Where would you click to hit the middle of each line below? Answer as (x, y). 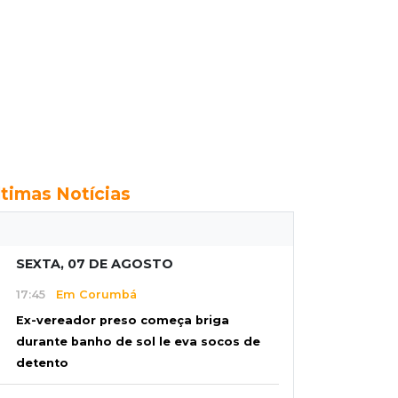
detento (42, 363)
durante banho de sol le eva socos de (138, 342)
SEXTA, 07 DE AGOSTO (95, 264)
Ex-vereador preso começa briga (123, 321)
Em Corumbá (91, 294)
